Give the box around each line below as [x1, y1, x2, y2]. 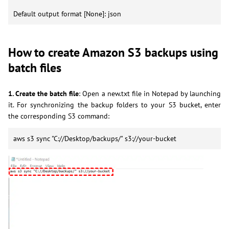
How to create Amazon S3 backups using [8, 44, 218, 60]
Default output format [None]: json [13, 9, 121, 18]
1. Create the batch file [8, 88, 79, 98]
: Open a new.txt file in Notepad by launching [79, 88, 221, 98]
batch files [8, 59, 61, 76]
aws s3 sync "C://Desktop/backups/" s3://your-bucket [13, 133, 176, 143]
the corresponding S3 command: [8, 111, 109, 121]
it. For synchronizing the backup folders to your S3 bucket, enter [8, 100, 221, 109]
